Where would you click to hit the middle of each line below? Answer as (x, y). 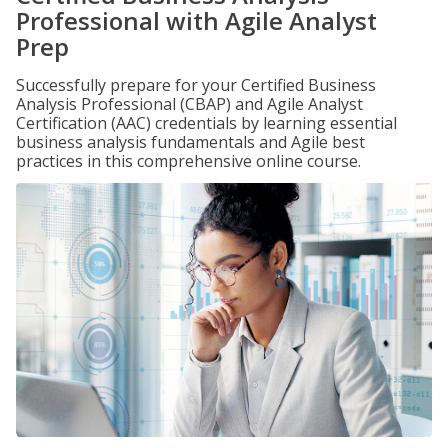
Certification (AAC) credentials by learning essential (206, 123)
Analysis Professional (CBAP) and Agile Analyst (189, 104)
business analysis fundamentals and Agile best (190, 142)
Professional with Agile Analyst (196, 20)
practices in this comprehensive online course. (188, 161)
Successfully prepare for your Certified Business (196, 85)
